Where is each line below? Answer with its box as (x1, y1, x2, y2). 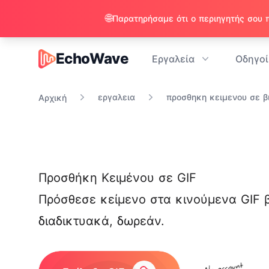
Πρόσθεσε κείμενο (38, 192, 146, 207)
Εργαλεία (152, 53, 195, 65)
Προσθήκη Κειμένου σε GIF (38, 171, 196, 185)
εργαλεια (98, 92, 135, 102)
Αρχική (38, 92, 67, 103)
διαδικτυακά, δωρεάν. (38, 214, 165, 228)
